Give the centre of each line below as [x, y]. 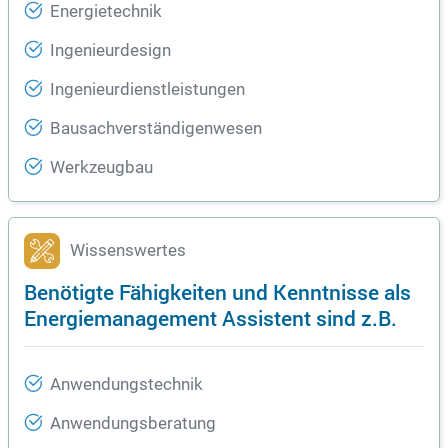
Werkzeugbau [101, 168]
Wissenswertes [128, 251]
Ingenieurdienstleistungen [147, 90]
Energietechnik [106, 12]
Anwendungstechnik [126, 385]
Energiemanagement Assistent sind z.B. [210, 318]
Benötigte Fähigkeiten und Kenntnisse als [217, 292]
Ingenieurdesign [110, 51]
